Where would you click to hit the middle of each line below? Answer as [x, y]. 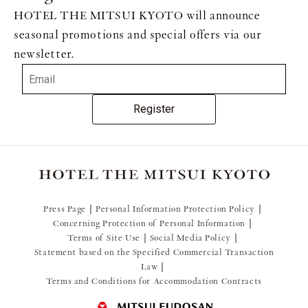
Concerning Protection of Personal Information [149, 223]
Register [154, 109]
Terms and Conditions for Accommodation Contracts [154, 281]
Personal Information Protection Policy [175, 209]
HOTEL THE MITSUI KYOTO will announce [137, 15]
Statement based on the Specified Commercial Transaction [154, 252]
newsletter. [44, 54]
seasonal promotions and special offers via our [138, 35]
